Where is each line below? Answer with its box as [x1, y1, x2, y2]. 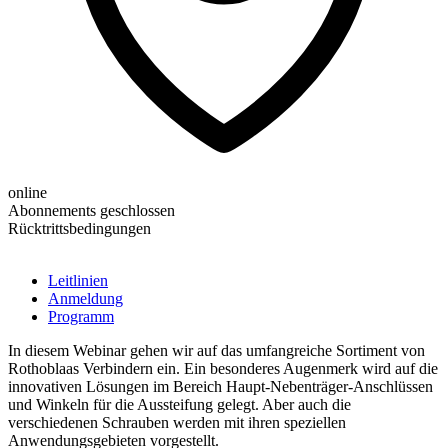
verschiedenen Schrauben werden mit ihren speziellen [8, 414, 346, 432]
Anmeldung [48, 290, 123, 308]
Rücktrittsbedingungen [8, 220, 151, 238]
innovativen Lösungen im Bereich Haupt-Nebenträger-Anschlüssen [8, 378, 433, 396]
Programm [48, 308, 114, 326]
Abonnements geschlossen [8, 202, 175, 220]
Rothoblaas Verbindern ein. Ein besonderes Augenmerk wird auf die [8, 360, 438, 378]
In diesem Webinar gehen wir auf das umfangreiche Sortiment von [8, 342, 425, 360]
